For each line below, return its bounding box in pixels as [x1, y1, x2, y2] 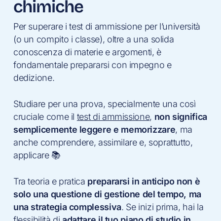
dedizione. [13, 72, 55, 83]
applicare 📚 [13, 149, 61, 160]
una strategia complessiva [13, 201, 121, 212]
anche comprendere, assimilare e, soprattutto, [13, 137, 193, 147]
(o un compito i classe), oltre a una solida [13, 34, 174, 44]
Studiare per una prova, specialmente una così [13, 98, 196, 109]
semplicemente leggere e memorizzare [13, 124, 176, 135]
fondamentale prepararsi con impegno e [13, 59, 172, 70]
